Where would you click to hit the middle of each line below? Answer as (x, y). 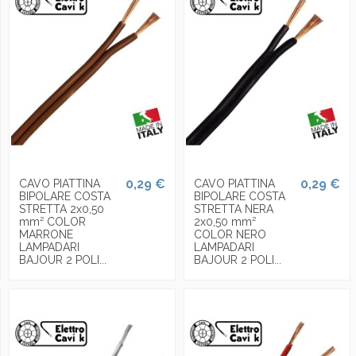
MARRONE (46, 235)
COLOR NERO (230, 235)
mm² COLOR (52, 222)
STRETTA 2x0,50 (61, 209)
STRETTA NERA (233, 209)
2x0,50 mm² (224, 222)
